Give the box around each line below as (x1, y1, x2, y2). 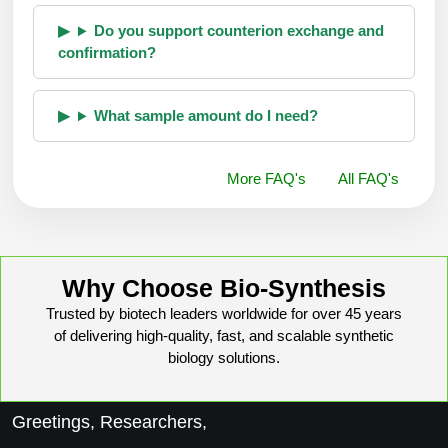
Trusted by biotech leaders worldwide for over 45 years (46, 305, 402, 323)
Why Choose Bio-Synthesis (62, 274, 386, 303)
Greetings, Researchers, (12, 412, 207, 433)
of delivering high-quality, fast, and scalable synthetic (54, 327, 394, 345)
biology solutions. (168, 349, 280, 367)
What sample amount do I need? (93, 107, 318, 125)
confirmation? (58, 44, 156, 62)
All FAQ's (338, 170, 399, 188)
